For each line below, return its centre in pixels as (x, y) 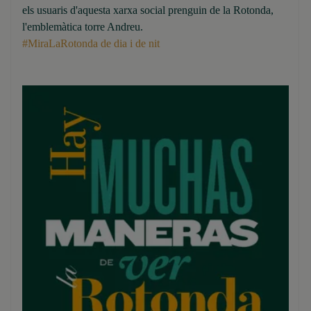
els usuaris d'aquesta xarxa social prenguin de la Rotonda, (148, 10)
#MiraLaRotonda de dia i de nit (91, 43)
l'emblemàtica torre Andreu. (83, 27)
